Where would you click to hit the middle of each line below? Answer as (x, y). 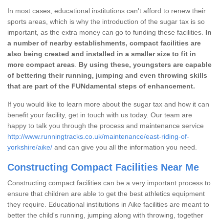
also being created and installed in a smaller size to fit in (102, 54)
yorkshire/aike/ (30, 147)
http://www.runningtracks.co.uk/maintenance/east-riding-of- (98, 136)
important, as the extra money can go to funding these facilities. (105, 32)
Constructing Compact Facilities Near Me (103, 167)
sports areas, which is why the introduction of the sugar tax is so (106, 21)
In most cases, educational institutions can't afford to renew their (107, 11)
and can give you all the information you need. (126, 147)
